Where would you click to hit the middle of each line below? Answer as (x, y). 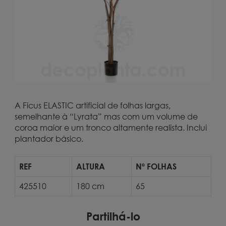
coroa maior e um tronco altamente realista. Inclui (110, 128)
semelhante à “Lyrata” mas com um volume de (106, 117)
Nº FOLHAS (156, 167)
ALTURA (90, 167)
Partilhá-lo (113, 216)
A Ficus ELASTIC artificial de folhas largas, (92, 106)
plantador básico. (49, 139)
